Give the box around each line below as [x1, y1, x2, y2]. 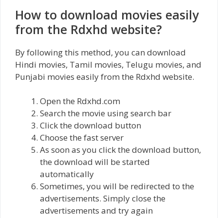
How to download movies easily [15, 6, 199, 23]
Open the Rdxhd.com [40, 95, 120, 107]
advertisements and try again [40, 205, 153, 216]
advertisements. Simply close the [40, 193, 165, 204]
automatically [40, 168, 94, 180]
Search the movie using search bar [40, 108, 171, 119]
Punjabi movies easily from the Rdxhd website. [15, 71, 194, 82]
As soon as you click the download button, [40, 144, 201, 155]
